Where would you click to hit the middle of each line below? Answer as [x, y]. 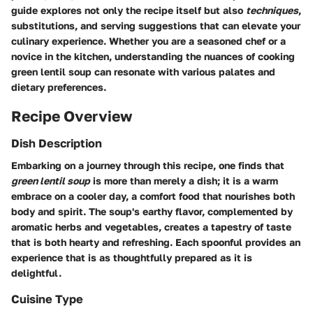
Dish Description [57, 143]
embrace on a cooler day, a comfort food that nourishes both [153, 196]
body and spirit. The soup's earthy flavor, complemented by [152, 212]
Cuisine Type [47, 299]
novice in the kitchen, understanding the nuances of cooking [153, 56]
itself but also [210, 10]
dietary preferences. [59, 87]
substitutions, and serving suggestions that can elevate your [156, 25]
